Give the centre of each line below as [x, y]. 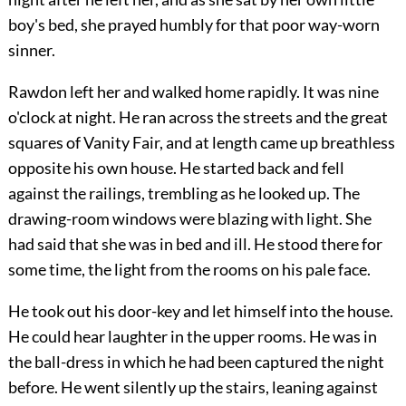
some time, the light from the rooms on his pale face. [189, 269]
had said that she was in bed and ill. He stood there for [195, 243]
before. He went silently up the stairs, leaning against [193, 387]
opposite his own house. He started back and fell [176, 167]
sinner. [31, 49]
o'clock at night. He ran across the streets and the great [198, 116]
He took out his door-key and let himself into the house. [200, 310]
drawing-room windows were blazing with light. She [189, 218]
